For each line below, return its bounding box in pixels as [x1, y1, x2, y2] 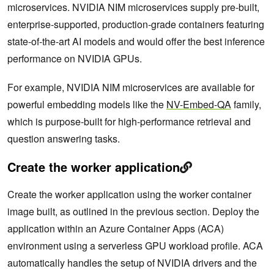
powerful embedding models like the [7, 97, 166, 112]
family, [231, 97, 261, 112]
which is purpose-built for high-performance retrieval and [7, 114, 251, 129]
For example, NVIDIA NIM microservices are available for [7, 80, 254, 95]
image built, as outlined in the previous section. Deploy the [7, 204, 259, 219]
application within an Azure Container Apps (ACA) [7, 221, 224, 236]
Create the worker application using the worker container [7, 187, 251, 202]
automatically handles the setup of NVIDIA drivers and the [7, 256, 257, 270]
